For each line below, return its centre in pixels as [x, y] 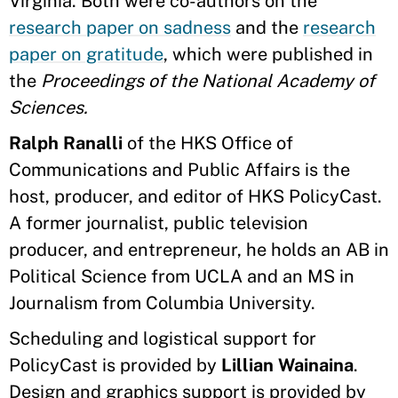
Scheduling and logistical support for [163, 338]
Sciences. [51, 107]
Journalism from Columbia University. [164, 303]
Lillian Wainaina [287, 365]
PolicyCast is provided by [115, 365]
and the [267, 28]
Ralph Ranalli [66, 143]
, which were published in [268, 54]
